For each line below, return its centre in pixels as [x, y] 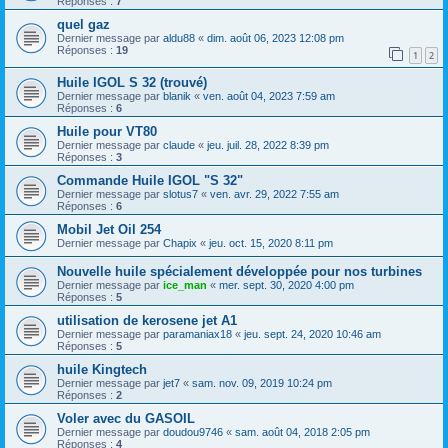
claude [179, 145]
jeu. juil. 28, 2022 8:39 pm [268, 145]
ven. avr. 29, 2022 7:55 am [274, 194]
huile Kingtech [102, 370]
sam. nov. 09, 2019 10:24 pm [262, 383]
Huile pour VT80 [107, 132]
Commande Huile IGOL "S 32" [150, 181]
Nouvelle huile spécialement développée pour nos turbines [239, 272]
